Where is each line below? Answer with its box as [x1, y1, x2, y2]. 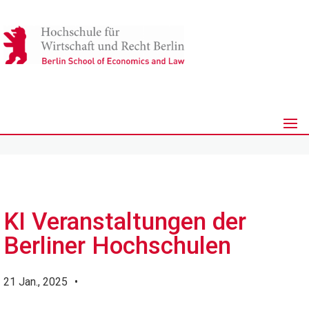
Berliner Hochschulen [3, 232, 231, 260]
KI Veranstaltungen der [3, 208, 246, 236]
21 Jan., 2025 [3, 275, 68, 288]
